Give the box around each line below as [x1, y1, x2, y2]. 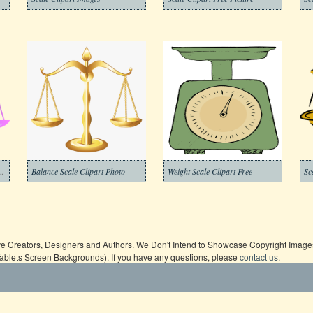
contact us [240, 251, 278, 263]
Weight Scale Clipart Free [168, 166, 252, 177]
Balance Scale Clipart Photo [31, 166, 125, 177]
